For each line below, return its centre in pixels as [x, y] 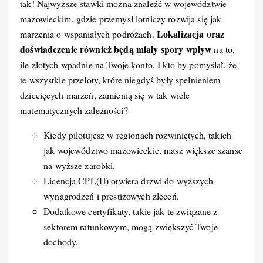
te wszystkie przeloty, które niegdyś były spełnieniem [120, 80]
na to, [223, 49]
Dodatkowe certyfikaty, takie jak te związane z [131, 211]
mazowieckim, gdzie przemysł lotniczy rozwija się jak [121, 19]
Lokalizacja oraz [190, 34]
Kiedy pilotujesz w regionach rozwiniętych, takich [137, 135]
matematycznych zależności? [74, 110]
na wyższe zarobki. [80, 166]
